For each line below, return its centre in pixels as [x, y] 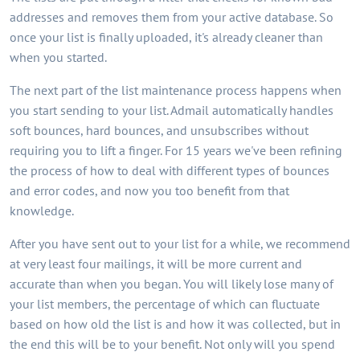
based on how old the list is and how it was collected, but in [175, 324]
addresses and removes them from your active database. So [172, 17]
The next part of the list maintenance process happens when [176, 90]
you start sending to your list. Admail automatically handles [172, 110]
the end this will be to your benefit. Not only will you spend [172, 344]
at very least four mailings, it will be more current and [156, 264]
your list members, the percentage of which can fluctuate [165, 304]
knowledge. [42, 211]
